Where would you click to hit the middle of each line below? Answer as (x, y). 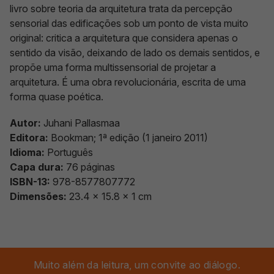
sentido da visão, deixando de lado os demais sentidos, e (135, 53)
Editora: (29, 138)
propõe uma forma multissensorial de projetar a (113, 67)
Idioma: (27, 152)
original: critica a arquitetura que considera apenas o (124, 38)
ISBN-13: (30, 182)
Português (69, 152)
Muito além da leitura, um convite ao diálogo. (137, 265)
